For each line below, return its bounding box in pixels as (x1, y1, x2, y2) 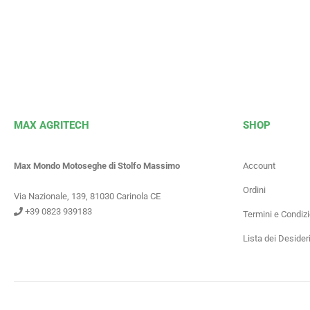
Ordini (243, 184, 266, 195)
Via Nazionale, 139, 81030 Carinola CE (14, 190, 161, 201)
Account (243, 160, 275, 171)
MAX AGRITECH (14, 118, 89, 131)
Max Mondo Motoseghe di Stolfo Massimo (14, 160, 180, 171)
